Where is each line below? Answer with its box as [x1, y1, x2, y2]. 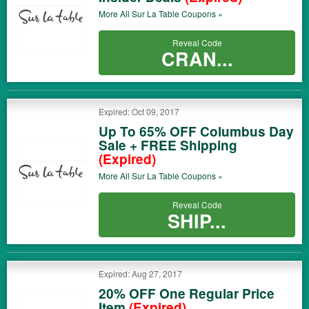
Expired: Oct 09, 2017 [99, 106, 179, 117]
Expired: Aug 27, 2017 [99, 268, 182, 279]
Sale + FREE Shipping [99, 136, 237, 154]
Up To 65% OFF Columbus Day [99, 122, 294, 141]
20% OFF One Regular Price [99, 284, 275, 303]
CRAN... [161, 46, 233, 72]
